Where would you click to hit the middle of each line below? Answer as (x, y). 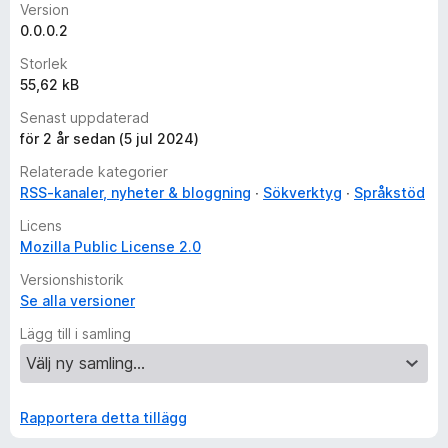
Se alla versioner (77, 300)
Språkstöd (389, 192)
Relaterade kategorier (94, 171)
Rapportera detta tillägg (103, 417)
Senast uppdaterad (84, 117)
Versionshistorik (72, 279)
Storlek (44, 63)
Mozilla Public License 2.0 (110, 246)
